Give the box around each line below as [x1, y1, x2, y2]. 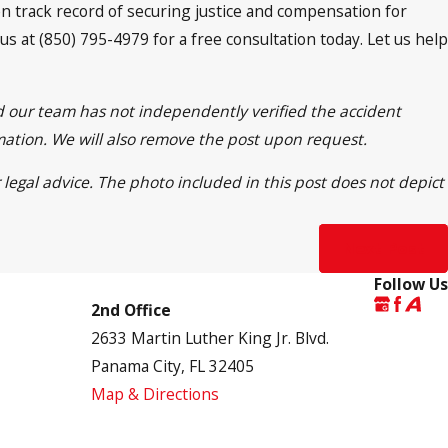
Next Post [342, 236, 425, 261]
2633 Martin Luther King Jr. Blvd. [91, 327, 329, 350]
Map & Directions [91, 383, 219, 406]
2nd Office [91, 299, 171, 322]
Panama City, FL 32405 [91, 355, 254, 378]
